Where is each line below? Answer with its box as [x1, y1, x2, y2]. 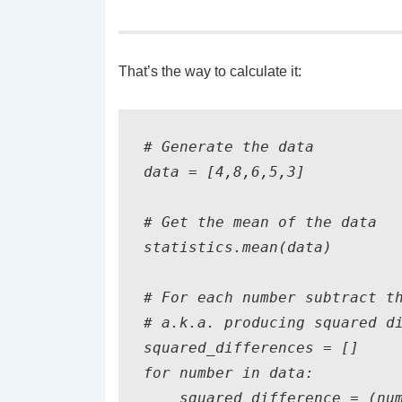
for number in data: [144, 363, 314, 381]
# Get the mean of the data [144, 213, 377, 231]
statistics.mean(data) [144, 238, 332, 256]
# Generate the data [144, 137, 314, 155]
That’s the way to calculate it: [118, 63, 301, 79]
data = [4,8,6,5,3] [144, 162, 305, 180]
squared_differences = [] [144, 338, 359, 356]
